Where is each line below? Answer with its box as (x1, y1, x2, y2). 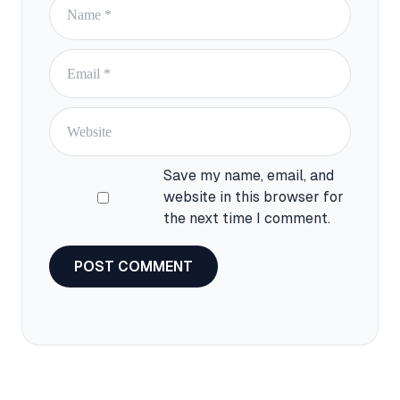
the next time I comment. (163, 210, 331, 228)
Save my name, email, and (163, 167, 335, 185)
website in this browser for (163, 188, 345, 206)
